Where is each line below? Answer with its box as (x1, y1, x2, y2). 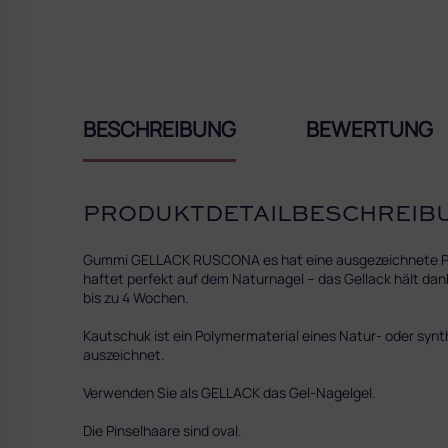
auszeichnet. (83, 344, 165, 364)
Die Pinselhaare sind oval (83, 420, 238, 440)
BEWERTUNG (306, 115, 433, 143)
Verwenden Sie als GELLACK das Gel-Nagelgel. (83, 382, 376, 402)
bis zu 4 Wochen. (83, 287, 189, 307)
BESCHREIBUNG (83, 115, 236, 143)
